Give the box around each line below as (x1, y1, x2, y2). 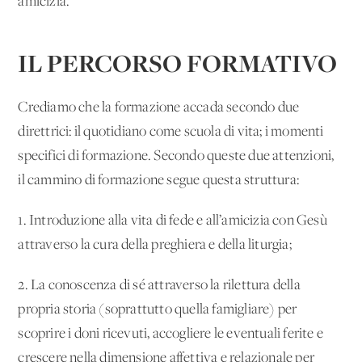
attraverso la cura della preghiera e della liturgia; (18, 237, 292, 253)
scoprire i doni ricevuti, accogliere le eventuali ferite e (18, 326, 324, 342)
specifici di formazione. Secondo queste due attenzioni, (18, 148, 335, 164)
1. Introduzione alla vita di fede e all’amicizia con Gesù (18, 213, 327, 229)
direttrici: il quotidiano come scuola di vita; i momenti (18, 124, 324, 140)
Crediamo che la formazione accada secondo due (18, 99, 300, 116)
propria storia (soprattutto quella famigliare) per (18, 301, 297, 318)
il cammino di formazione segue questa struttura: (18, 172, 300, 188)
